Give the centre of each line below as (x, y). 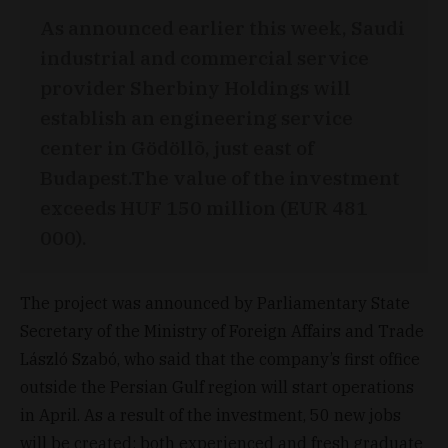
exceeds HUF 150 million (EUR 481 (204, 207)
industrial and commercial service (204, 57)
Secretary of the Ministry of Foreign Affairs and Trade (222, 330)
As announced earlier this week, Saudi (222, 27)
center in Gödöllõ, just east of (177, 147)
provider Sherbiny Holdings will (195, 87)
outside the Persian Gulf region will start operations (217, 386)
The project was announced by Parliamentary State (215, 302)
